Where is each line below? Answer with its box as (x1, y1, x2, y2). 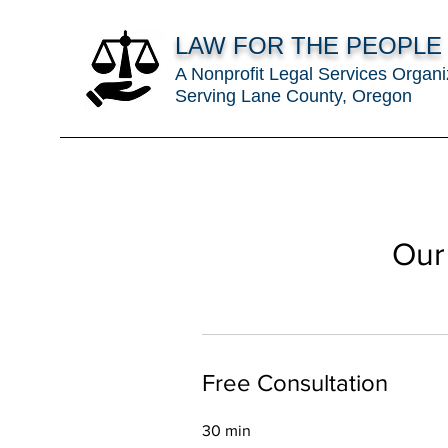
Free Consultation (202, 369, 388, 396)
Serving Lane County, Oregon (175, 86, 412, 106)
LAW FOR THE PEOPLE (175, 32, 442, 59)
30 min (202, 421, 251, 439)
